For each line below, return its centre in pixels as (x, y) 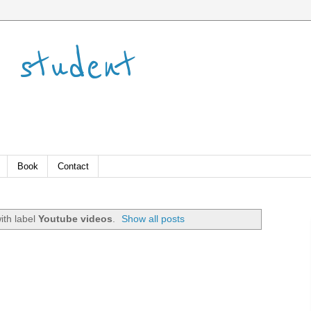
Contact (73, 166)
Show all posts (153, 218)
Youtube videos (75, 218)
